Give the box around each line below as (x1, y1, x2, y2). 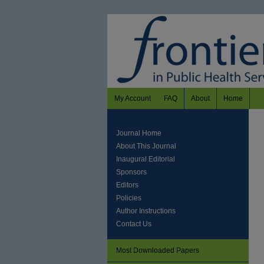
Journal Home (116, 129, 161, 137)
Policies (116, 194, 141, 202)
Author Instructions (116, 207, 176, 215)
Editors (116, 181, 138, 189)
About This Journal (116, 142, 176, 150)
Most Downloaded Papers (116, 246, 199, 255)
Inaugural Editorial (116, 155, 175, 163)
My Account (114, 94, 151, 103)
